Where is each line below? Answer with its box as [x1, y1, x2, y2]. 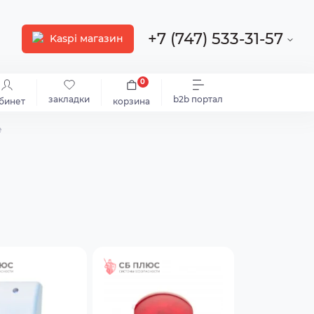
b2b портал [173, 94, 223, 104]
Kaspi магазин [50, 32, 123, 45]
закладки [48, 94, 90, 104]
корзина [113, 96, 150, 107]
